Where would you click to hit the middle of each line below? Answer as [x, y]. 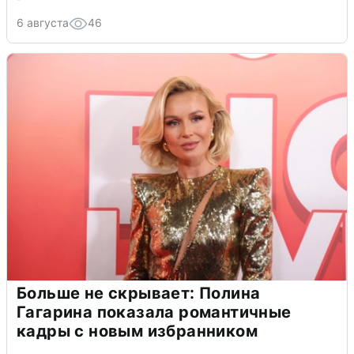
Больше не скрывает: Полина [139, 293]
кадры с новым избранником [137, 331]
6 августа [43, 22]
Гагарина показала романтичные [154, 312]
